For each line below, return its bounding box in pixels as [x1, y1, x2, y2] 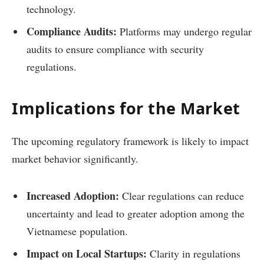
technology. [27, 1, 76, 16]
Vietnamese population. [27, 223, 128, 238]
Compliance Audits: [27, 23, 117, 39]
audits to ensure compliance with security [27, 41, 204, 56]
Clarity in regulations [147, 246, 240, 260]
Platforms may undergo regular [117, 24, 252, 38]
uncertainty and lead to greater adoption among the [27, 206, 245, 220]
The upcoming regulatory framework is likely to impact [12, 134, 249, 148]
